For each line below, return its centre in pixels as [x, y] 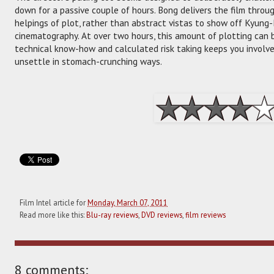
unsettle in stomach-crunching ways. [88, 61]
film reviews [206, 214]
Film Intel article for [54, 202]
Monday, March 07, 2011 [128, 202]
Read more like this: [53, 214]
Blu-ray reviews [112, 214]
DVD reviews [162, 214]
